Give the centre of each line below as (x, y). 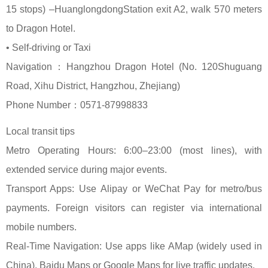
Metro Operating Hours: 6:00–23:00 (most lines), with (134, 150)
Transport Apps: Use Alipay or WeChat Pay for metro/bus (134, 189)
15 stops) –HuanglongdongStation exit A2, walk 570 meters (134, 9)
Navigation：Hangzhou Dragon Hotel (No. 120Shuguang (134, 67)
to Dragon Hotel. (41, 28)
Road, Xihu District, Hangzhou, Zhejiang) (93, 86)
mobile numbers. (41, 227)
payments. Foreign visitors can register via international (134, 208)
